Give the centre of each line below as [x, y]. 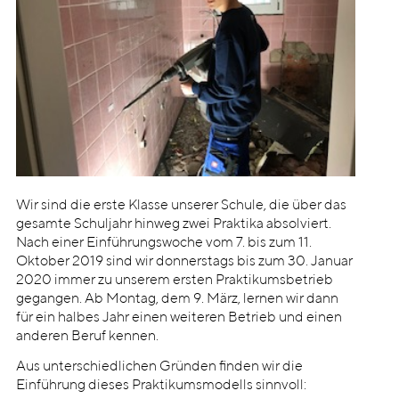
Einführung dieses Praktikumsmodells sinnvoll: [161, 386]
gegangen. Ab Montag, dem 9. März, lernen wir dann [177, 299]
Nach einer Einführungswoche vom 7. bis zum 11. [163, 243]
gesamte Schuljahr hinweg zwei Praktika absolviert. [173, 224]
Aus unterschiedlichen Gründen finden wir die [159, 367]
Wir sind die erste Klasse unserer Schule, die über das [181, 205]
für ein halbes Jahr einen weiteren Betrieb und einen [179, 318]
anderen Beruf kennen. [87, 336]
